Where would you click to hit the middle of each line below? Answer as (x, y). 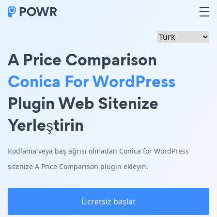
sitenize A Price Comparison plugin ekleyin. (78, 166)
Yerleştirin (46, 125)
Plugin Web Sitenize (83, 103)
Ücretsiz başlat (108, 201)
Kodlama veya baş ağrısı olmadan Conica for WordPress (98, 151)
